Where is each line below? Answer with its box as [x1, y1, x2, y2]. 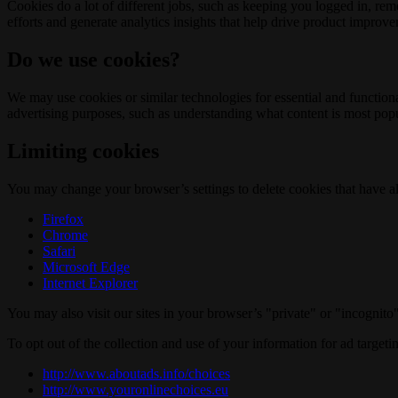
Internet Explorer [43, 275, 138, 291]
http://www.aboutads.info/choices [43, 365, 230, 381]
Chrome [43, 227, 88, 243]
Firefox [43, 211, 84, 227]
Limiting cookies [7, 139, 159, 163]
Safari [43, 243, 76, 259]
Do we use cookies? [7, 48, 180, 72]
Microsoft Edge [43, 259, 130, 275]
